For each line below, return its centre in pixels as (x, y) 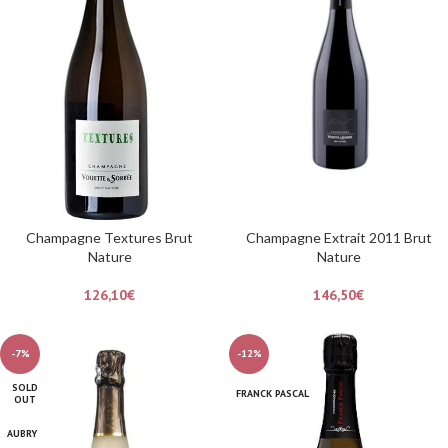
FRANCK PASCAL (272, 394)
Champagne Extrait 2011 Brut (338, 238)
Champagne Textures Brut (109, 238)
